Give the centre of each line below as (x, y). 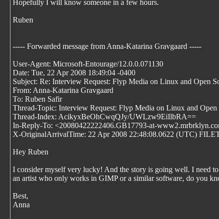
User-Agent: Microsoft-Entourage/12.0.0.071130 (88, 64)
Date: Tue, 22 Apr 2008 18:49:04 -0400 (74, 73)
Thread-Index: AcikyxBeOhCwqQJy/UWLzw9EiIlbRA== (104, 117)
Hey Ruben (31, 152)
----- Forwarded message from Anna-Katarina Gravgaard (101, 46)
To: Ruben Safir (37, 99)
